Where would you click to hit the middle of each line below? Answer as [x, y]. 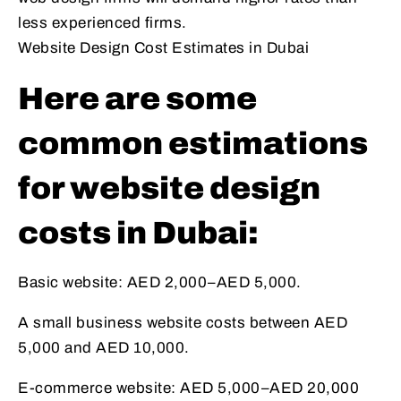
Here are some [137, 99]
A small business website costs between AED [183, 323]
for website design [169, 188]
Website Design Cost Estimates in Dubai [163, 48]
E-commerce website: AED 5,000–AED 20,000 [188, 388]
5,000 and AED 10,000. [104, 348]
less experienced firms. [102, 23]
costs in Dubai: [138, 233]
